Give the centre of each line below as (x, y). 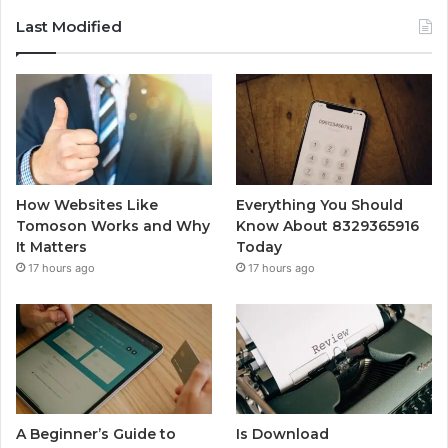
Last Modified (69, 27)
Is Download (283, 434)
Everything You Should (320, 204)
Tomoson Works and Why (113, 225)
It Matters (51, 246)
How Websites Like (87, 204)
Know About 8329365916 (328, 225)
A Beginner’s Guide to (96, 434)
